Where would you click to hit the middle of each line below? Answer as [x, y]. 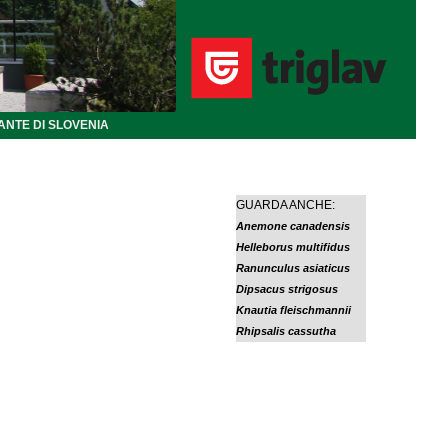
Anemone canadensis [293, 226]
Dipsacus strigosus [287, 289]
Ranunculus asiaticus [293, 268]
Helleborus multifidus [293, 247]
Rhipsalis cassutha [286, 331]
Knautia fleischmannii [294, 310]
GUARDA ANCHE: [286, 205]
